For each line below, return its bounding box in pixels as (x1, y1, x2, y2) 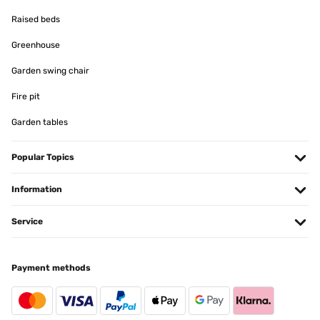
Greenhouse (11, 40, 60, 50)
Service (11, 216, 43, 226)
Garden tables (11, 117, 68, 127)
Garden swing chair (11, 66, 89, 76)
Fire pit (11, 91, 40, 101)
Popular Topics (11, 152, 74, 162)
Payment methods (11, 263, 91, 273)
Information (11, 184, 62, 194)
